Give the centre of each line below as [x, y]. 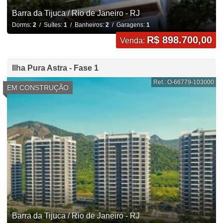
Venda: [134, 41]
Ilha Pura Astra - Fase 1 [55, 68]
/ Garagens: [127, 25]
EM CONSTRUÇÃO [38, 88]
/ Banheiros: [86, 25]
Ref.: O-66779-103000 [184, 82]
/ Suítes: [50, 25]
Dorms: [22, 25]
